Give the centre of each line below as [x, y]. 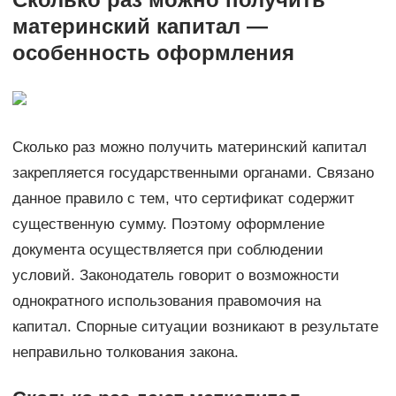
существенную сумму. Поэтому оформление [168, 224]
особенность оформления [153, 52]
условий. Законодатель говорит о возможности [175, 275]
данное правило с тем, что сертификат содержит [183, 198]
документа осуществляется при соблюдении [168, 249]
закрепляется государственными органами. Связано [193, 172]
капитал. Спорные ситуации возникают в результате [195, 326]
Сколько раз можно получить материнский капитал [189, 147]
